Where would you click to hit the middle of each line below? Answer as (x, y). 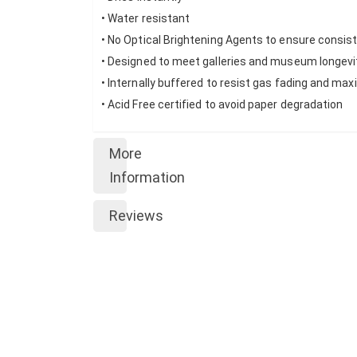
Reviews (136, 216)
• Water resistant (147, 19)
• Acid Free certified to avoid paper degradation (222, 105)
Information (147, 178)
